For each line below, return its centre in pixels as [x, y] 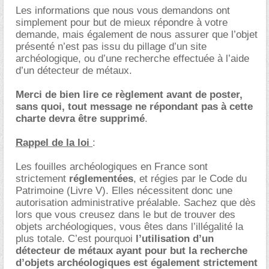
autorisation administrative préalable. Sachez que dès [136, 203]
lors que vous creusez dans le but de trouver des [125, 215]
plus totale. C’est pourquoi [76, 239]
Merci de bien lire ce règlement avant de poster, [129, 95]
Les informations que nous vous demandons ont [123, 11]
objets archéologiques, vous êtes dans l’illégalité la [129, 227]
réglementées [101, 179]
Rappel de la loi [54, 143]
